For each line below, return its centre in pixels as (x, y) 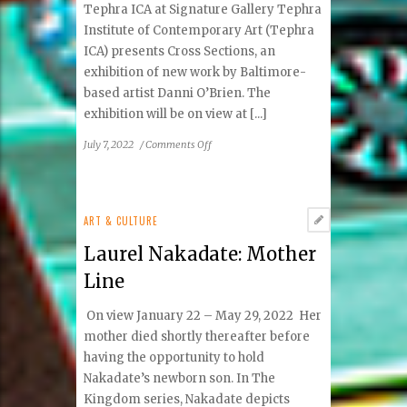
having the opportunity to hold (174, 358)
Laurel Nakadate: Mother (200, 253)
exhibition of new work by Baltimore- (195, 73)
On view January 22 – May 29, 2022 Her (203, 316)
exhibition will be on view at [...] (176, 114)
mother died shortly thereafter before (197, 337)
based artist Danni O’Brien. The (178, 94)
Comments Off (179, 144)
